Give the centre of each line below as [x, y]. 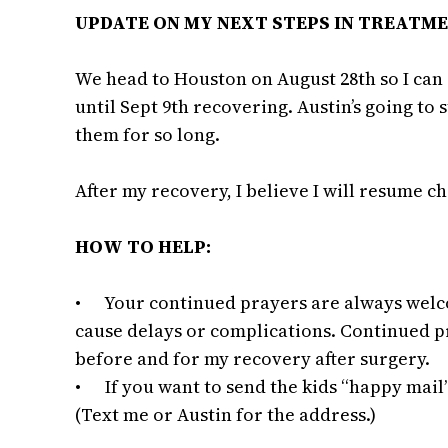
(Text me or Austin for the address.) [226, 414]
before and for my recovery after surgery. [255, 358]
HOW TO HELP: [143, 246]
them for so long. [150, 134]
